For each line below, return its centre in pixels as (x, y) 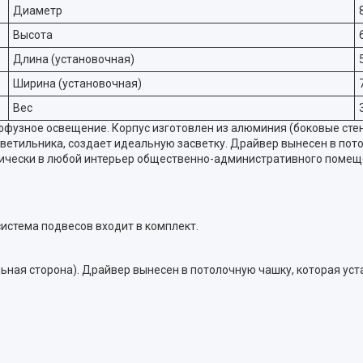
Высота (33, 35)
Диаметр (38, 11)
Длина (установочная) (74, 59)
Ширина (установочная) (77, 83)
